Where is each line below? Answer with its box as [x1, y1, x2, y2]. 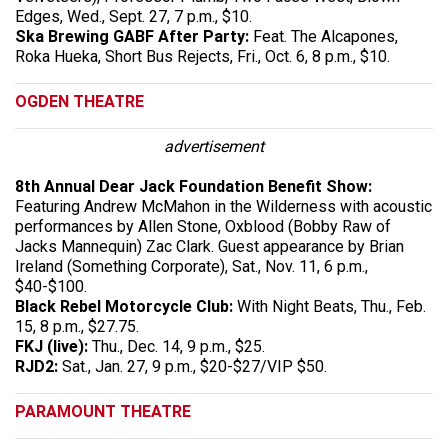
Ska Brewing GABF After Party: [15, 26, 253, 46]
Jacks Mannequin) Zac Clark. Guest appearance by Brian [15, 236, 404, 256]
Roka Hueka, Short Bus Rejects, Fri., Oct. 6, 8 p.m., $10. [15, 46, 390, 66]
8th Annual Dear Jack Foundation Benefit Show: [15, 176, 372, 196]
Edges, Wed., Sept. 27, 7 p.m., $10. [15, 6, 252, 26]
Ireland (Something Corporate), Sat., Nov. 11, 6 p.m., [15, 256, 368, 276]
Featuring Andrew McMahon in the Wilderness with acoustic [15, 196, 432, 216]
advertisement [164, 136, 265, 156]
